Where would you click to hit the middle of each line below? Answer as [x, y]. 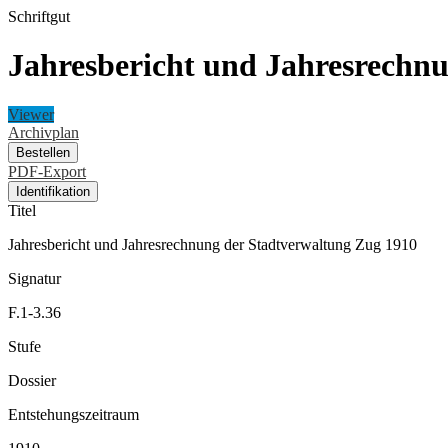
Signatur [34, 278]
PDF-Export [47, 171]
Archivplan [43, 132]
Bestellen [43, 152]
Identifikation [53, 191]
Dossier [32, 380]
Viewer [31, 114]
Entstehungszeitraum [73, 414]
